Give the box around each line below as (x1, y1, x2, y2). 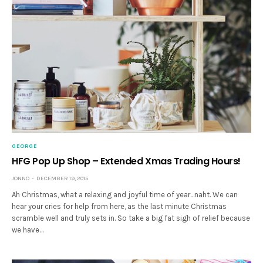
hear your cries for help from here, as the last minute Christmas (12, 202, 227, 211)
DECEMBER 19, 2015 (36, 175, 88, 183)
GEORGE (12, 143, 37, 150)
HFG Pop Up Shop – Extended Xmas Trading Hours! (12, 154, 241, 168)
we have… (12, 225, 44, 235)
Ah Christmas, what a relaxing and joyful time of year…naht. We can (12, 190, 238, 200)
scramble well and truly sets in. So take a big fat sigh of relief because (12, 214, 251, 223)
